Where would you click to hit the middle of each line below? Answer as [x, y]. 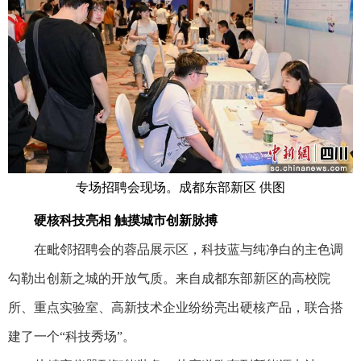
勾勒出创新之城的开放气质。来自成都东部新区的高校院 [169, 278]
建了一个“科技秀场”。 [72, 336]
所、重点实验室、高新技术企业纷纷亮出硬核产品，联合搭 [176, 307]
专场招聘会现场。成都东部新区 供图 [180, 187]
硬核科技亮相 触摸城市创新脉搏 [126, 220]
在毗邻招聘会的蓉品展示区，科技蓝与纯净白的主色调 [176, 249]
